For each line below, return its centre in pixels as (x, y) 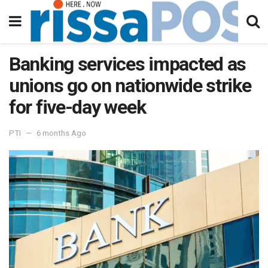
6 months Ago (61, 133)
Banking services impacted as (128, 64)
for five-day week (77, 107)
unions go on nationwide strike (130, 86)
